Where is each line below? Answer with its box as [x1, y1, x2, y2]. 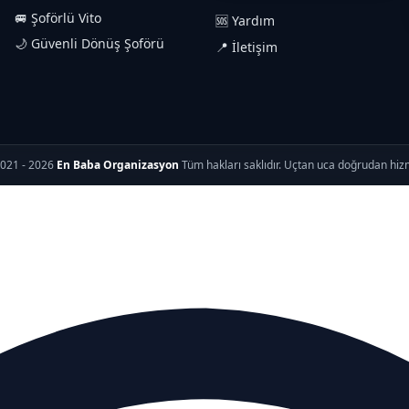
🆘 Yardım [215, 12, 275, 30]
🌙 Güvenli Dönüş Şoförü [15, 35, 164, 53]
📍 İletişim [215, 38, 278, 57]
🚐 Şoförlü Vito [15, 9, 101, 27]
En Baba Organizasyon [57, 157, 179, 173]
